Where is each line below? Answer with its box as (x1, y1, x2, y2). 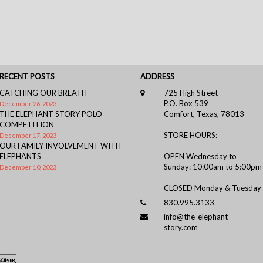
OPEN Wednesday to (163, 151, 237, 161)
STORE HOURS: (163, 130, 217, 140)
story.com (163, 222, 198, 232)
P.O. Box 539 (163, 99, 208, 109)
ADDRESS (140, 72, 174, 82)
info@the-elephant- (163, 212, 231, 222)
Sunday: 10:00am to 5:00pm (163, 162, 262, 172)
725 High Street (163, 88, 218, 98)
